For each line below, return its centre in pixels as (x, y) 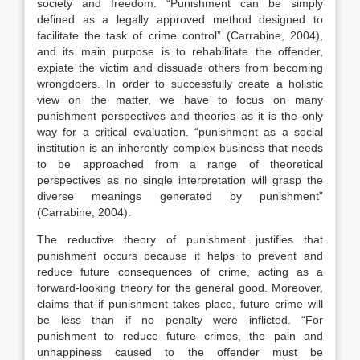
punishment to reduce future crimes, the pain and (180, 336)
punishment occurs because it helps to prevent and (180, 256)
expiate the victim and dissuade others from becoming (180, 67)
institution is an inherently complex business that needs (180, 148)
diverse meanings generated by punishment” (180, 196)
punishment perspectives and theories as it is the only (180, 116)
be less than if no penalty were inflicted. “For (180, 320)
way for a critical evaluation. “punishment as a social (180, 132)
